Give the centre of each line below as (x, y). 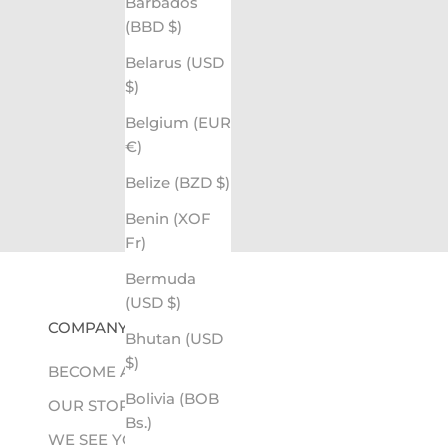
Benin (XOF (168, 219)
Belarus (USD (174, 63)
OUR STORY (94, 405)
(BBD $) (175, 27)
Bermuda (160, 279)
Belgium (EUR (178, 123)
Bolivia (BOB (172, 399)
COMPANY (88, 327)
